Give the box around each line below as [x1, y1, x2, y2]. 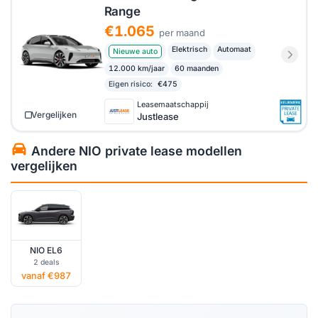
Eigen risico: [108, 79, 153, 89]
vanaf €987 [21, 270, 71, 281]
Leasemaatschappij [136, 99, 209, 109]
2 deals [33, 257, 60, 267]
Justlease [136, 111, 179, 122]
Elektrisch [171, 44, 207, 54]
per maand [158, 26, 205, 38]
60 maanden [174, 63, 219, 73]
